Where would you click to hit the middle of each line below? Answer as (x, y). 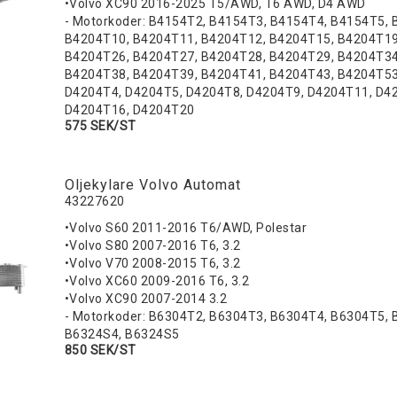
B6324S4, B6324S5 (122, 335)
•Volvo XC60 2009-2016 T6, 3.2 (157, 281)
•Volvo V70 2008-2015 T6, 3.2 (152, 264)
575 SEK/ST (100, 126)
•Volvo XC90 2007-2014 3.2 (146, 299)
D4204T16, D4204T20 (129, 110)
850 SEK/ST (100, 350)
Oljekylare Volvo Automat (152, 185)
